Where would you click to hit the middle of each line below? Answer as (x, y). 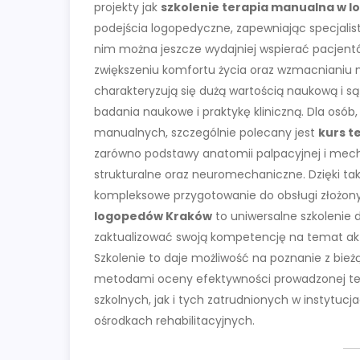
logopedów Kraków (153, 217)
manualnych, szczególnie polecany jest (206, 133)
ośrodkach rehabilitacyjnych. (174, 321)
